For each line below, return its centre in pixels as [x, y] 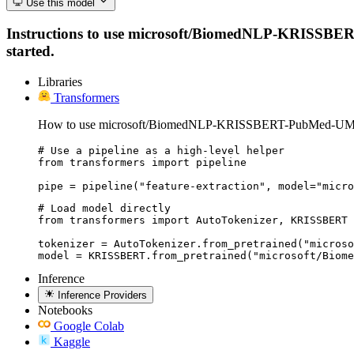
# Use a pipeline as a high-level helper [161, 150]
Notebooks [65, 311]
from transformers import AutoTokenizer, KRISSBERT [193, 220]
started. [30, 51]
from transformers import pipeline [142, 162]
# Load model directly [104, 208]
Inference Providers [103, 296]
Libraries [60, 81]
